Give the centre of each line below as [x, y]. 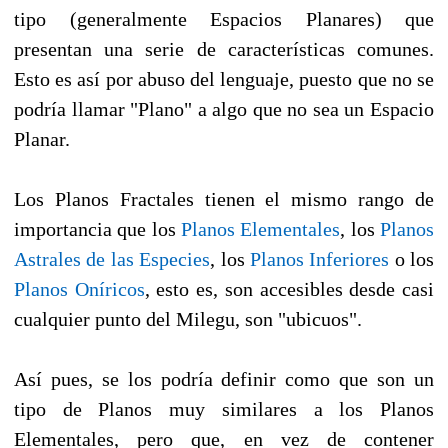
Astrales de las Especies [112, 258]
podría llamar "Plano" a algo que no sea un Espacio [224, 108]
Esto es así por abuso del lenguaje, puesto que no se [224, 78]
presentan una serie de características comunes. [224, 48]
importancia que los [97, 228]
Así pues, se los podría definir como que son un [224, 378]
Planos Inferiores [319, 258]
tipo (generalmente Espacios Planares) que [224, 18]
